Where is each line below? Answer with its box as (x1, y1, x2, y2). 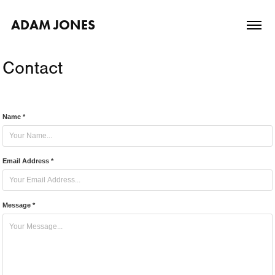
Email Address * (2, 157, 54, 165)
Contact (2, 58, 63, 78)
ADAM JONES (10, 17, 95, 33)
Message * (2, 201, 36, 209)
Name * (2, 113, 26, 120)
